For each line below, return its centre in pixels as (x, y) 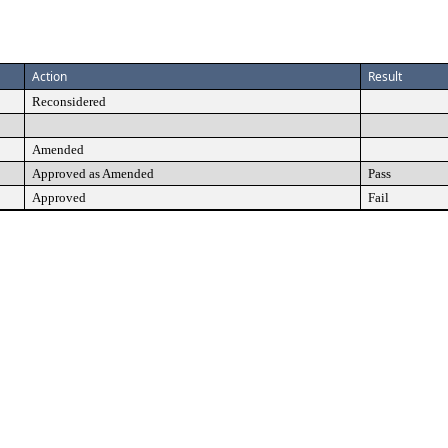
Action (49, 76)
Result (385, 76)
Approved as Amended (93, 173)
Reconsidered (69, 101)
